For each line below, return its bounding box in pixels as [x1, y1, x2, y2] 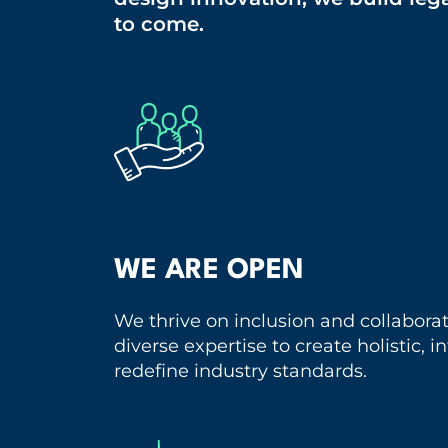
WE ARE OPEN [114, 256, 304, 285]
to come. [114, 11, 204, 36]
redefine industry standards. [114, 359, 367, 382]
